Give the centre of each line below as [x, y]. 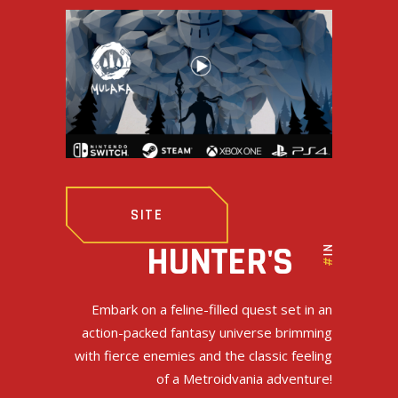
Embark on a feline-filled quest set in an [212, 309]
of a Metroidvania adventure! [244, 378]
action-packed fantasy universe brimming [207, 332]
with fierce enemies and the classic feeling [203, 355]
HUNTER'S [219, 262]
